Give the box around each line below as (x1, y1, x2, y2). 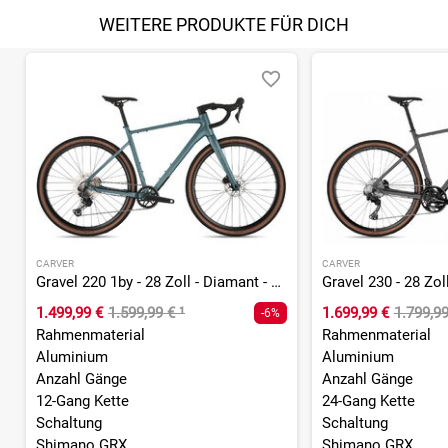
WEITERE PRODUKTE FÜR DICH (99, 14, 349, 36)
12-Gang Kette (36, 392, 129, 411)
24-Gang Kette (321, 392, 415, 411)
